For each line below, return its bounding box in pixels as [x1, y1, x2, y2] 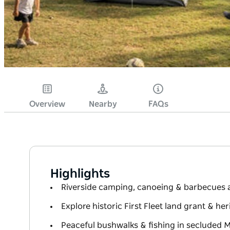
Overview [29, 100, 65, 109]
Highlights [50, 168, 110, 181]
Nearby [88, 100, 117, 109]
